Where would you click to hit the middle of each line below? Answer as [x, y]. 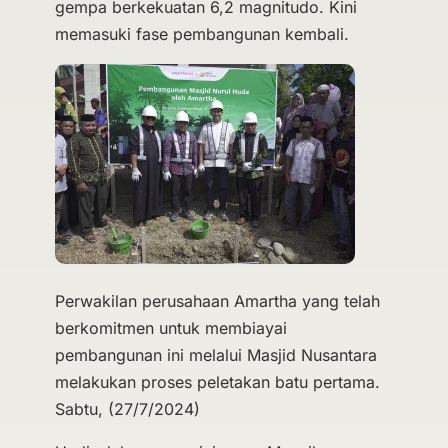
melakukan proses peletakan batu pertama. [217, 382]
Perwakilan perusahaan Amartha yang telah [217, 301]
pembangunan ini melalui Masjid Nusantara [215, 355]
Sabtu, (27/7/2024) [127, 409]
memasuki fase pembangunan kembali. [201, 34]
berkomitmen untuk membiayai [170, 328]
